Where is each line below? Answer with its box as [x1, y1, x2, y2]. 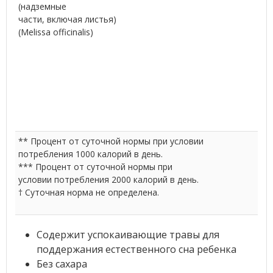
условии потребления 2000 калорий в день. [18, 173, 199, 185]
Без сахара [36, 257, 87, 271]
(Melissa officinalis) [18, 26, 93, 38]
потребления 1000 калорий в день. [18, 147, 163, 160]
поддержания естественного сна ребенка [36, 242, 236, 256]
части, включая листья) [18, 13, 116, 25]
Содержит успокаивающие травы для [36, 227, 219, 241]
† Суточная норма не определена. [18, 186, 159, 198]
